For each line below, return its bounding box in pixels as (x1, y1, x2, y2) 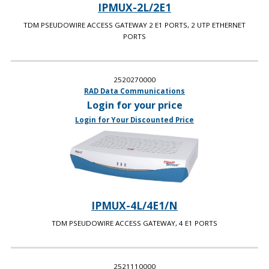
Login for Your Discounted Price (75, 115, 194, 125)
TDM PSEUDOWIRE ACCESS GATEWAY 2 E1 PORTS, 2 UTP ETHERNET (23, 20, 246, 30)
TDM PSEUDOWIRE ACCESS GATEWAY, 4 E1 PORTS (52, 219, 217, 228)
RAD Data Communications (84, 86, 185, 96)
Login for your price (86, 98, 183, 112)
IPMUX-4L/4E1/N (91, 198, 178, 213)
